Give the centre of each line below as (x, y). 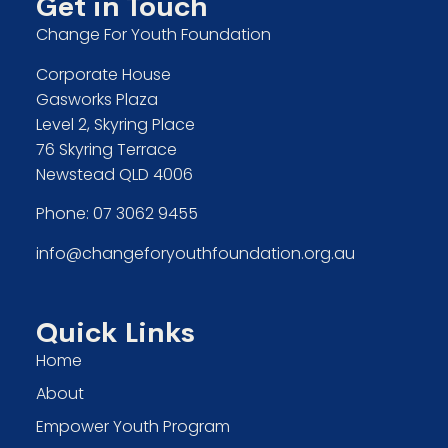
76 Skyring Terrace (106, 149)
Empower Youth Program (132, 426)
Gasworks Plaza (96, 99)
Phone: (64, 214)
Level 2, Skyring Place (115, 124)
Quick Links (115, 332)
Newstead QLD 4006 (114, 174)
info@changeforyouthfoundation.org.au (195, 253)
